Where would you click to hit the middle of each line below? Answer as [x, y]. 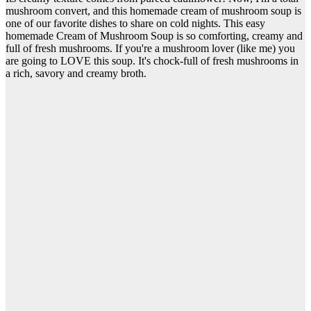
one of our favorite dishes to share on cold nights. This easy [135, 24]
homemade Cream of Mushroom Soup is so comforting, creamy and [154, 36]
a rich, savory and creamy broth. [76, 74]
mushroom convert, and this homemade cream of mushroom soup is [153, 11]
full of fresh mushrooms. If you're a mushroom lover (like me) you [150, 49]
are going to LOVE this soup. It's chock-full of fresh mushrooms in [152, 61]
